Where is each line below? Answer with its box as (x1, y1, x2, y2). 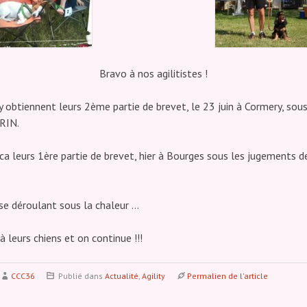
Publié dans (56, 271, 106, 281)
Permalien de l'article (187, 271, 269, 281)
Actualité (105, 271, 139, 281)
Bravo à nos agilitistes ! (99, 66, 208, 80)
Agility (142, 271, 166, 281)
